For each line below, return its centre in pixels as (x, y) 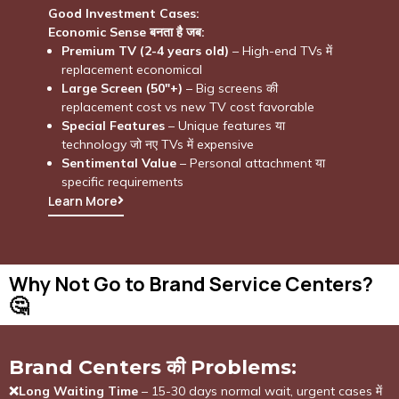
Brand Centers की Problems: (153, 367)
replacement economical (131, 69)
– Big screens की (230, 88)
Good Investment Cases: (123, 13)
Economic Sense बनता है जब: (126, 32)
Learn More (82, 200)
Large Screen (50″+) (122, 88)
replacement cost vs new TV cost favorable (187, 106)
